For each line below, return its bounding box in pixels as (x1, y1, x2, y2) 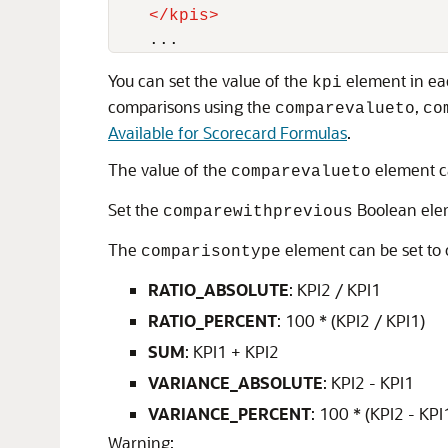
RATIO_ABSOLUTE (148, 279, 289, 300)
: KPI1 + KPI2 (185, 341, 279, 362)
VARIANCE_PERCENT (148, 403, 311, 424)
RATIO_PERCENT (148, 310, 277, 331)
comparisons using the (108, 96, 275, 117)
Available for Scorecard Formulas (108, 122, 347, 143)
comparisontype (141, 243, 281, 261)
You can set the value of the (108, 70, 312, 91)
